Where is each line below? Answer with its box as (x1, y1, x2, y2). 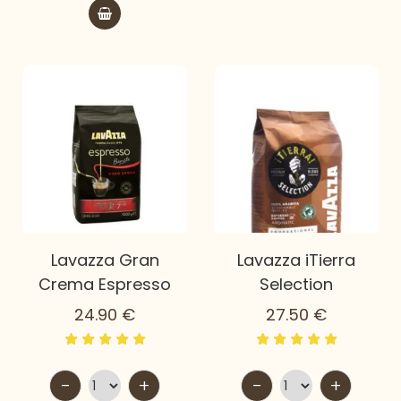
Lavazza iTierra (237, 249, 355, 272)
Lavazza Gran (50, 249, 159, 272)
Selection (260, 273, 333, 296)
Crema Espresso (38, 273, 171, 296)
